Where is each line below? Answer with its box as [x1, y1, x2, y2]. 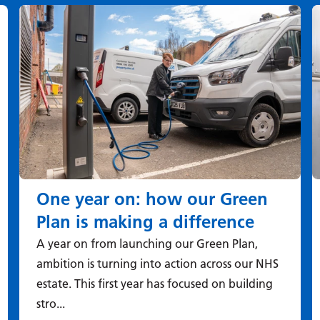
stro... [36, 296, 65, 311]
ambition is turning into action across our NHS [36, 256, 279, 271]
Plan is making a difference [36, 211, 254, 232]
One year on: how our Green [36, 188, 268, 209]
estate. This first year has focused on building [36, 276, 273, 291]
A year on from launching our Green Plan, [36, 236, 258, 251]
